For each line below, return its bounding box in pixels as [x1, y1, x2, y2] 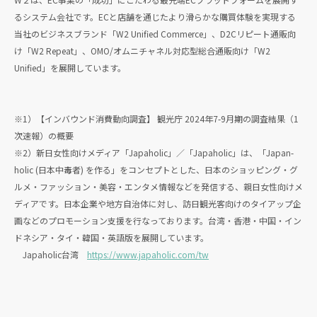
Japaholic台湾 [14, 248, 87, 260]
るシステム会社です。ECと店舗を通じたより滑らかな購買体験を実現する [14, 11, 296, 23]
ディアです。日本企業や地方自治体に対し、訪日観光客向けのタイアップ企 [14, 197, 301, 209]
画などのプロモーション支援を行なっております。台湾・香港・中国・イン [14, 214, 301, 226]
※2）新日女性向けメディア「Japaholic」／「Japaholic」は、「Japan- [14, 146, 294, 158]
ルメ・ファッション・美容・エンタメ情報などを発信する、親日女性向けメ [14, 180, 303, 192]
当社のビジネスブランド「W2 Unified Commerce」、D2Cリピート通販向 [14, 28, 296, 40]
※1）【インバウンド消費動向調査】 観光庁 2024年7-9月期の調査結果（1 [14, 113, 299, 125]
